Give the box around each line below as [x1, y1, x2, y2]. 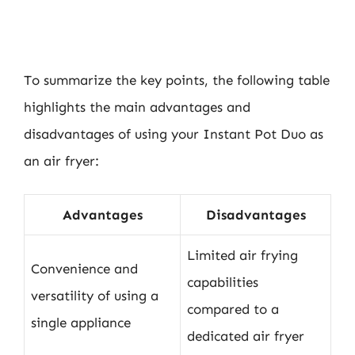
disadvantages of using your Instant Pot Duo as [24, 125, 323, 142]
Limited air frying [187, 247, 298, 263]
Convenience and [31, 261, 138, 277]
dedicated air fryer [187, 328, 304, 344]
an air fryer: [24, 152, 99, 169]
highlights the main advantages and [24, 98, 250, 115]
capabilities [187, 274, 258, 290]
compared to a [187, 301, 279, 317]
